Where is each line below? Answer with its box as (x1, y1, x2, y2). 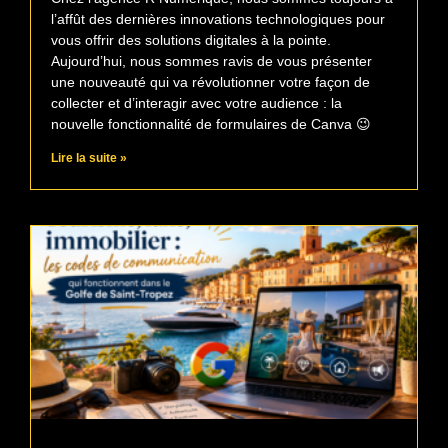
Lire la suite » (51, 151, 127, 166)
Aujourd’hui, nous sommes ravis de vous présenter (51, 53, 372, 70)
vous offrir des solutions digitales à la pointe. (51, 32, 331, 49)
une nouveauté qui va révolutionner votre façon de (51, 74, 370, 91)
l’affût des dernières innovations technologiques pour (51, 11, 385, 28)
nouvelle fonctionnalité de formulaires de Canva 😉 (51, 116, 371, 133)
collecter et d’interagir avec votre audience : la (51, 95, 342, 112)
